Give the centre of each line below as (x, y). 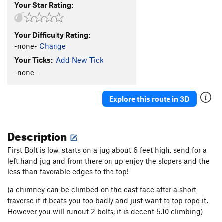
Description (38, 135)
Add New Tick (80, 60)
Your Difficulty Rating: (52, 34)
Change (53, 45)
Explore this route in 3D (149, 98)
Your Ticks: (33, 60)
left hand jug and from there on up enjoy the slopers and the (109, 161)
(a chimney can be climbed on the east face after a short (102, 190)
